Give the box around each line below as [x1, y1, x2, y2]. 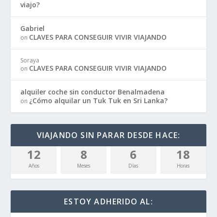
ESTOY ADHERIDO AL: [64, 196, 153, 207]
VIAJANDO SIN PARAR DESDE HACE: [36, 129, 181, 140]
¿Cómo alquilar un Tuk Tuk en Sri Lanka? [29, 95, 168, 105]
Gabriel [20, 23, 45, 33]
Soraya [20, 56, 40, 64]
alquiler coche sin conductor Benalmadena [20, 87, 165, 96]
